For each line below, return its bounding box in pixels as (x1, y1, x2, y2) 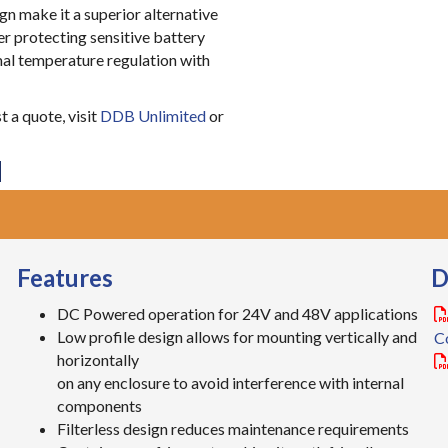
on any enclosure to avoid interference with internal (57, 373, 405, 393)
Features (17, 263, 114, 293)
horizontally (57, 350, 140, 370)
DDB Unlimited (100, 106, 206, 125)
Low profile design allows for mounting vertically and (57, 327, 418, 347)
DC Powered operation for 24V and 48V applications (57, 304, 419, 324)
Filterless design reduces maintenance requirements (57, 419, 410, 439)
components (57, 396, 143, 416)
